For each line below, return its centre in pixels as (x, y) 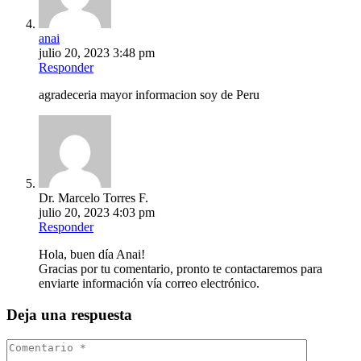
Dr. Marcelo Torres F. (93, 198)
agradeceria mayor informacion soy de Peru (149, 95)
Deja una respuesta (69, 315)
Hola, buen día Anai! (92, 255)
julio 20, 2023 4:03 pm (97, 213)
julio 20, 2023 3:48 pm (97, 53)
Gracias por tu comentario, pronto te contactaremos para (180, 269)
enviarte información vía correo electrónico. (149, 284)
